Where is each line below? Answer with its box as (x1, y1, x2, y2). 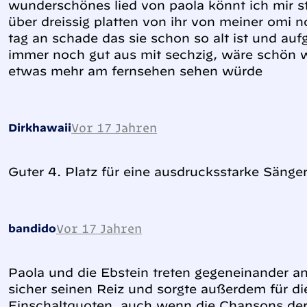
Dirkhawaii (8, 121, 71, 134)
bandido (8, 221, 56, 234)
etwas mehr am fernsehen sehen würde (8, 63, 262, 77)
